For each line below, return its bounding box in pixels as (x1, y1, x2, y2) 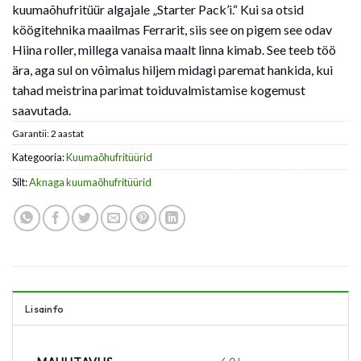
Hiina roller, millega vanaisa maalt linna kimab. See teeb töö (12, 42, 336, 58)
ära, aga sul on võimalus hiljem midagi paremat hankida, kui (12, 62, 333, 78)
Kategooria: (12, 150, 66, 164)
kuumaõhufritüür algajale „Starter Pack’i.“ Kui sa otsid (12, 2, 304, 18)
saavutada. (12, 102, 71, 118)
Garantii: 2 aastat (12, 127, 84, 139)
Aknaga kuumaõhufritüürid (29, 175, 151, 189)
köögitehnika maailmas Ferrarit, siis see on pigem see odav (12, 22, 332, 38)
